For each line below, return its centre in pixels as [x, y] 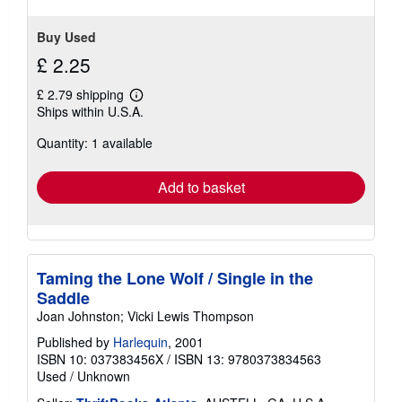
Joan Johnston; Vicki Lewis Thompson [145, 316]
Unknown [104, 376]
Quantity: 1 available [95, 143]
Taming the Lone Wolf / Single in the [175, 279]
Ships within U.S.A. [90, 112]
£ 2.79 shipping [82, 95]
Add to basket [201, 188]
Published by [75, 342]
